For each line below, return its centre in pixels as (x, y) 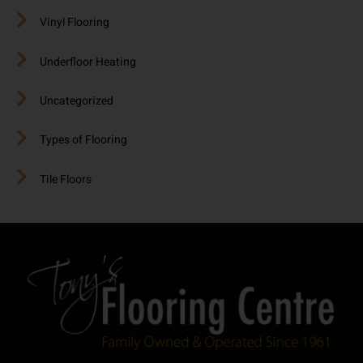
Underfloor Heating (88, 62)
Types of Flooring (83, 140)
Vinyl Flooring (75, 23)
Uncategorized (77, 100)
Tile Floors (66, 179)
